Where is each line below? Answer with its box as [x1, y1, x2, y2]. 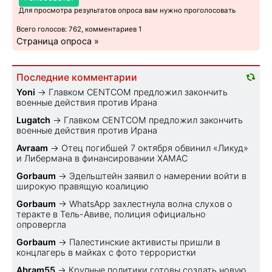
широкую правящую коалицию [16, 180, 149, 191]
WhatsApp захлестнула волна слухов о [69, 198, 233, 209]
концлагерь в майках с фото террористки [16, 246, 196, 257]
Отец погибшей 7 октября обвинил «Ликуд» [61, 142, 248, 153]
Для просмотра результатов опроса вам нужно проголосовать [19, 5, 236, 15]
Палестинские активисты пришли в [69, 236, 220, 247]
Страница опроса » [16, 35, 99, 46]
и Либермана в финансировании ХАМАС [16, 152, 188, 163]
